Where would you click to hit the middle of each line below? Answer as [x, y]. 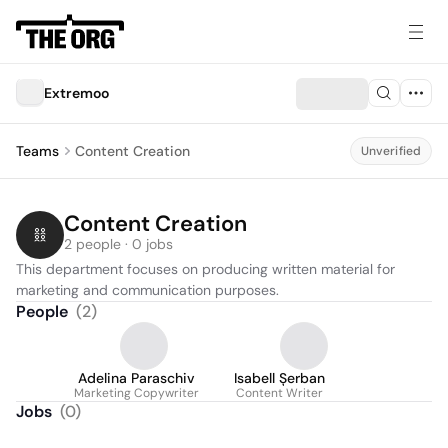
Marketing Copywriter [136, 393]
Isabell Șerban [279, 378]
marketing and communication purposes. [147, 290]
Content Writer [279, 393]
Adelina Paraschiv [136, 378]
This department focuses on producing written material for [205, 269]
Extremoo [76, 93]
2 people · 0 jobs [118, 244]
